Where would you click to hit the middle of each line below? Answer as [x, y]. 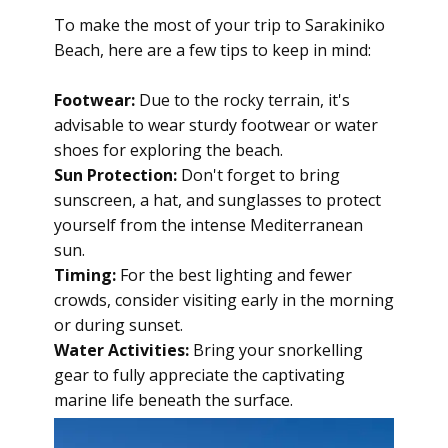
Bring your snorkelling [276, 350]
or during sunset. [118, 325]
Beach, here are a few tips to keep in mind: [212, 50]
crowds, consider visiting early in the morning [224, 300]
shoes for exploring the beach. [168, 150]
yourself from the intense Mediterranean [208, 225]
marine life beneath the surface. [173, 400]
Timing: [87, 275]
